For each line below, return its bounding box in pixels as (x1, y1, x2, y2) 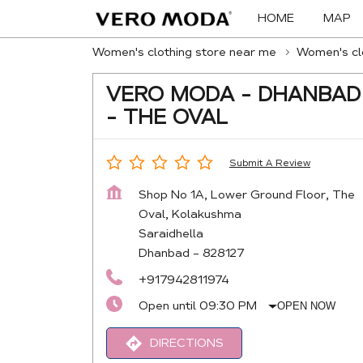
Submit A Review (229, 156, 310, 169)
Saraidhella (139, 226, 203, 241)
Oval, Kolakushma (139, 207, 241, 221)
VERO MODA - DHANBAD (106, 82, 361, 108)
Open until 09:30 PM (139, 298, 257, 313)
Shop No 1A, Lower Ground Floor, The (139, 187, 355, 202)
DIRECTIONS (149, 335, 224, 350)
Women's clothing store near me (92, 45, 276, 59)
